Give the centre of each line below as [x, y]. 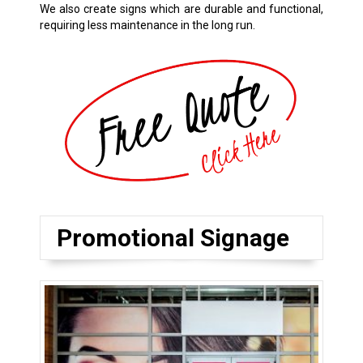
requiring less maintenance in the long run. [147, 26]
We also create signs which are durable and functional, [181, 9]
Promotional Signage [173, 237]
